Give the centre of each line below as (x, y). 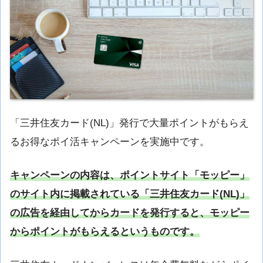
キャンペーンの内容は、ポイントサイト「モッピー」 (130, 175)
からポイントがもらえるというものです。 (105, 231)
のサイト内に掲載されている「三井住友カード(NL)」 (130, 194)
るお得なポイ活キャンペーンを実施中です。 (110, 141)
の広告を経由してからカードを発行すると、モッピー (130, 213)
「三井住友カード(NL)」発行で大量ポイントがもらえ (129, 123)
